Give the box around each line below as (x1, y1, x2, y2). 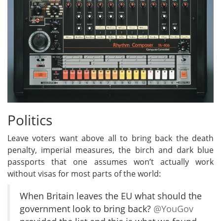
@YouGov (153, 202, 193, 215)
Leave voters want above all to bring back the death (7, 132, 214, 144)
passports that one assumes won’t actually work (7, 156, 214, 167)
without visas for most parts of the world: (7, 168, 161, 179)
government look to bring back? (20, 202, 153, 215)
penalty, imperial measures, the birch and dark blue (7, 144, 214, 155)
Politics (7, 110, 52, 129)
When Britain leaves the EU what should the (20, 189, 202, 202)
